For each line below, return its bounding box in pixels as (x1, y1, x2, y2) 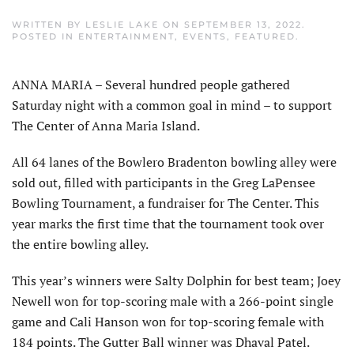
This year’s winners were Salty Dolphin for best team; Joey (12, 272, 341, 290)
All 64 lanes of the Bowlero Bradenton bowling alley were (12, 153, 337, 171)
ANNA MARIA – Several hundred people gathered (12, 76, 290, 94)
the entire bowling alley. (12, 235, 149, 254)
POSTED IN (12, 31, 78, 43)
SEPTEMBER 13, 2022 (184, 19, 302, 31)
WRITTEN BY (12, 19, 85, 31)
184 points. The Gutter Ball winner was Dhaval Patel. (12, 333, 309, 352)
